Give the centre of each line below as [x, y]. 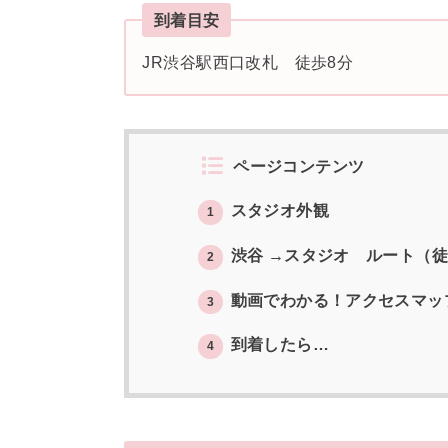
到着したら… [277, 345]
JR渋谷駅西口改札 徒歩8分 [248, 62]
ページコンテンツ [299, 166]
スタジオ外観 [277, 211]
